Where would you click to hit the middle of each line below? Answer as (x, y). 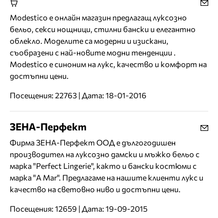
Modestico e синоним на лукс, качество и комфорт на (108, 64)
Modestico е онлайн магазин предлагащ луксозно (98, 18)
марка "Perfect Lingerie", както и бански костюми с (103, 166)
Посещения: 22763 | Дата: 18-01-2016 (78, 95)
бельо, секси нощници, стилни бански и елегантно (103, 29)
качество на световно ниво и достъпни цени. (95, 189)
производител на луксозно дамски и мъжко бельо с (105, 154)
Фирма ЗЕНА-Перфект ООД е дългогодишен (93, 143)
